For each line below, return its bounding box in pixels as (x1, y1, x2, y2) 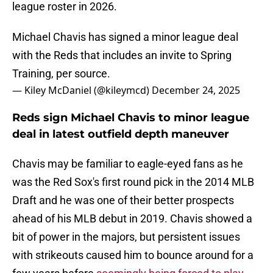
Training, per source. (12, 67, 110, 80)
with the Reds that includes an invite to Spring (12, 49, 232, 62)
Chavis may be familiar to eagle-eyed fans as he (12, 157, 243, 171)
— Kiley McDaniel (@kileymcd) (12, 83, 152, 97)
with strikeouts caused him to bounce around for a (12, 249, 253, 262)
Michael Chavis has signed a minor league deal (12, 30, 238, 44)
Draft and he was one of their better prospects (12, 194, 234, 207)
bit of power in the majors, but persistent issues (12, 230, 240, 244)
